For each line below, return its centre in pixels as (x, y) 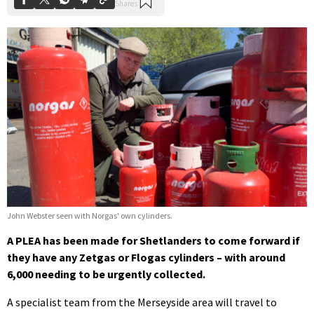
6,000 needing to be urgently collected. (106, 274)
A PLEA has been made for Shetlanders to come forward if (153, 240)
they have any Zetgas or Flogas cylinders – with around (146, 257)
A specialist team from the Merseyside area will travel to (142, 302)
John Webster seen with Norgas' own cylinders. (90, 215)
